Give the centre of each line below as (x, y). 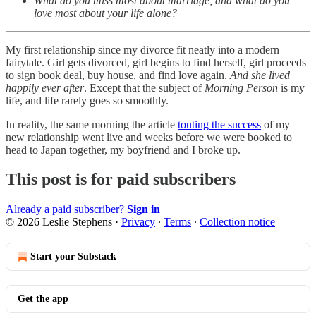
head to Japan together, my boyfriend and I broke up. (123, 150)
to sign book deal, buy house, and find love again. (118, 75)
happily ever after (45, 87)
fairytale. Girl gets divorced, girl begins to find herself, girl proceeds (156, 62)
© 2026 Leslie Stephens (59, 222)
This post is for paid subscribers (121, 180)
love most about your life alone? (105, 13)
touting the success (219, 124)
